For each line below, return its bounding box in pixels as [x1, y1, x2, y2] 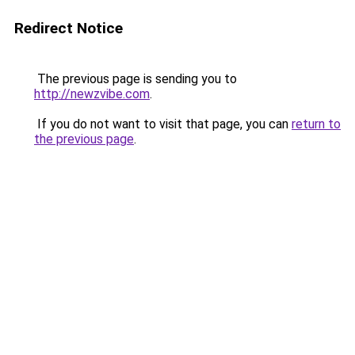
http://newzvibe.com [34, 86, 150, 101]
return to [292, 116, 341, 132]
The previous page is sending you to [34, 71, 237, 86]
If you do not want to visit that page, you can [34, 116, 292, 132]
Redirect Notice [14, 19, 123, 37]
